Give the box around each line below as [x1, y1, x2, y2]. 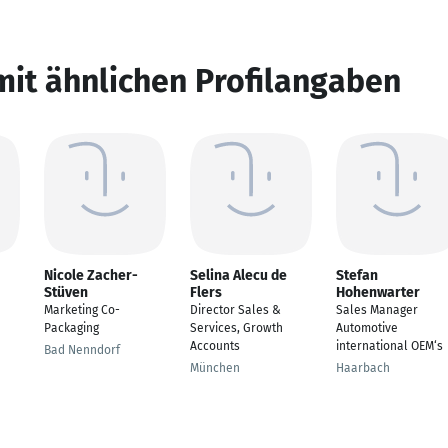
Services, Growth [190, 321, 283, 335]
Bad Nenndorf [44, 343, 120, 357]
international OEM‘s [336, 339, 443, 353]
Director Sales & [190, 303, 281, 317]
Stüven [44, 284, 88, 301]
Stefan [336, 267, 378, 284]
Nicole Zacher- [44, 267, 138, 284]
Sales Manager [336, 303, 418, 317]
